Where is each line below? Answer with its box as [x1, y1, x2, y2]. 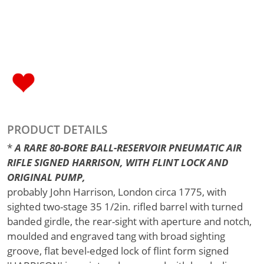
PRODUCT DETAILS [7, 121, 107, 138]
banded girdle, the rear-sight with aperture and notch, [7, 214, 252, 229]
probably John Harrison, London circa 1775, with [7, 184, 226, 199]
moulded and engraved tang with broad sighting [7, 229, 225, 243]
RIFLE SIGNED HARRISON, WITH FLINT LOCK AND [7, 155, 229, 170]
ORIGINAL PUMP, [7, 170, 85, 184]
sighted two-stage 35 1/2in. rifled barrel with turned [7, 199, 243, 214]
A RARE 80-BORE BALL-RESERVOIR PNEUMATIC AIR [15, 140, 242, 155]
